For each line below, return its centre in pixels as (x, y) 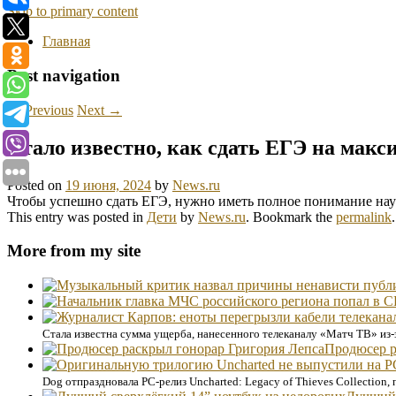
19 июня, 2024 (108, 185)
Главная (66, 42)
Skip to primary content (72, 11)
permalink (364, 217)
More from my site (74, 251)
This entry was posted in (77, 217)
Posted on (36, 185)
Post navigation (64, 76)
